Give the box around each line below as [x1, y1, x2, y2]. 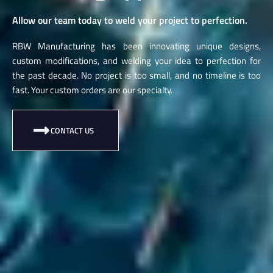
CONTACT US [51, 124, 94, 136]
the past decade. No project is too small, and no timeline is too [12, 68, 261, 82]
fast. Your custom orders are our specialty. [12, 83, 172, 97]
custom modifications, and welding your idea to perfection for [12, 54, 261, 68]
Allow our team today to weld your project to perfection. [12, 13, 247, 27]
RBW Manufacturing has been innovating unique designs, [12, 39, 261, 53]
